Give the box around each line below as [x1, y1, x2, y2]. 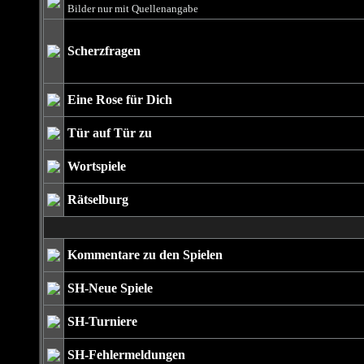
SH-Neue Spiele [67, 281, 153, 295]
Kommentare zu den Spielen [67, 248, 223, 262]
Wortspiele [67, 159, 126, 173]
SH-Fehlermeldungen [67, 348, 185, 362]
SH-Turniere [67, 314, 137, 328]
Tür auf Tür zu [67, 126, 152, 140]
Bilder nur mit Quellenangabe [67, 2, 198, 15]
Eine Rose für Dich [67, 93, 172, 106]
